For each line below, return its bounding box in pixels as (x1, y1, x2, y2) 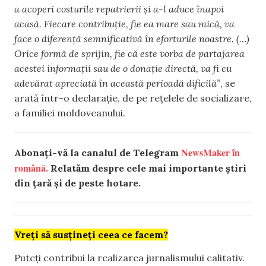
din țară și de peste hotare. (14, 176, 141, 189)
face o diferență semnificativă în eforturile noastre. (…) (14, 32, 249, 45)
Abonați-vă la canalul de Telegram (14, 146, 181, 159)
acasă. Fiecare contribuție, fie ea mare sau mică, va (14, 17, 235, 30)
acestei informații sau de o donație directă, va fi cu (14, 62, 232, 74)
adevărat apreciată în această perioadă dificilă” (14, 77, 220, 89)
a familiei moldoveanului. (14, 106, 125, 119)
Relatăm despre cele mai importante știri (48, 161, 246, 174)
